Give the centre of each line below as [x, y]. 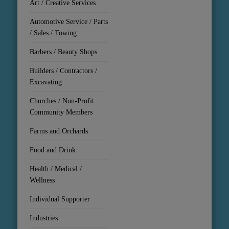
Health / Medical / [56, 169]
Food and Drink [53, 150]
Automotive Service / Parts [69, 22]
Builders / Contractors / [64, 71]
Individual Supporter [60, 199]
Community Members [61, 112]
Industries [44, 218]
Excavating [46, 82]
